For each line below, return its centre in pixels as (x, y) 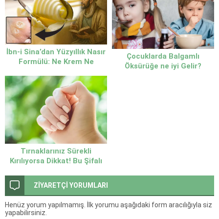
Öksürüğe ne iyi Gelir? (163, 66)
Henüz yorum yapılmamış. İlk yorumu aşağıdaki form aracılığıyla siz (109, 205)
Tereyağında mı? (56, 81)
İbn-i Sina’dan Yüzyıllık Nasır (56, 52)
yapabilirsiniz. (26, 213)
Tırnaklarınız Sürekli (56, 151)
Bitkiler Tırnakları (56, 171)
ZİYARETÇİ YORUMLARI (71, 186)
